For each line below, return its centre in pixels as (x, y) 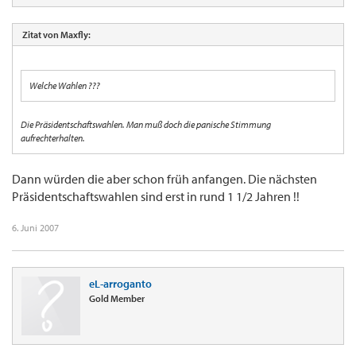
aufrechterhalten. (53, 138)
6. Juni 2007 (35, 228)
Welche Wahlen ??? (65, 86)
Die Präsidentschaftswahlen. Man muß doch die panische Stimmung (146, 125)
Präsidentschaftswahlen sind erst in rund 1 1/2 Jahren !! (156, 197)
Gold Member (117, 299)
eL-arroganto (120, 284)
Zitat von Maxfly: (56, 35)
